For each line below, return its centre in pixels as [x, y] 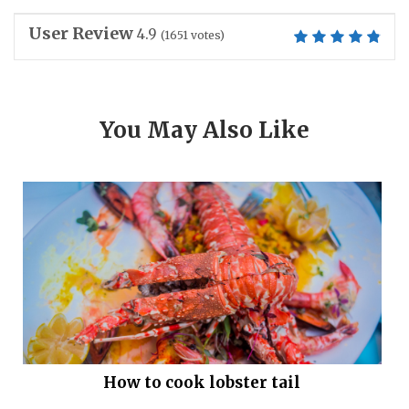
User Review [81, 34]
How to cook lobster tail [202, 383]
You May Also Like [204, 131]
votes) [206, 36]
